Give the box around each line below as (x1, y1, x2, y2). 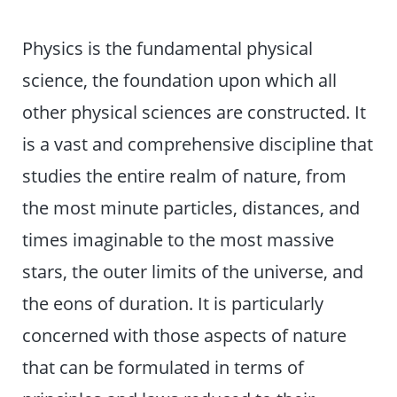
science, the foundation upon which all (22, 67, 338, 93)
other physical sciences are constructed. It (22, 99, 367, 125)
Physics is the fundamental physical (22, 35, 314, 61)
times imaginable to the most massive (22, 227, 335, 253)
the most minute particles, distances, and (22, 195, 361, 221)
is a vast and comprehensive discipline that (22, 131, 374, 157)
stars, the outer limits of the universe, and (22, 259, 364, 284)
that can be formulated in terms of (22, 354, 305, 380)
